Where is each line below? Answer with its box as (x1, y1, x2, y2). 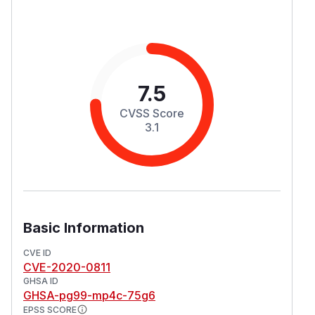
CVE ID (23, 247, 51, 258)
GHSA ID (23, 275, 58, 286)
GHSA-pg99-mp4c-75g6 (23, 288, 155, 302)
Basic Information (23, 219, 144, 236)
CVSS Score (120, 105, 184, 120)
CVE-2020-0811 (23, 259, 110, 274)
